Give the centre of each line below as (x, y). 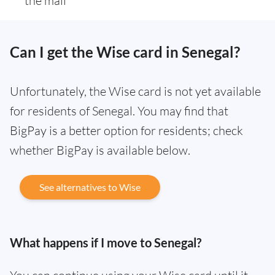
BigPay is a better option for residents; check (126, 130)
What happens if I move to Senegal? (106, 242)
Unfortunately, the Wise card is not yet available (135, 91)
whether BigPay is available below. (100, 150)
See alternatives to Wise (90, 187)
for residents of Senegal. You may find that (119, 111)
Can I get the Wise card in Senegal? (125, 52)
